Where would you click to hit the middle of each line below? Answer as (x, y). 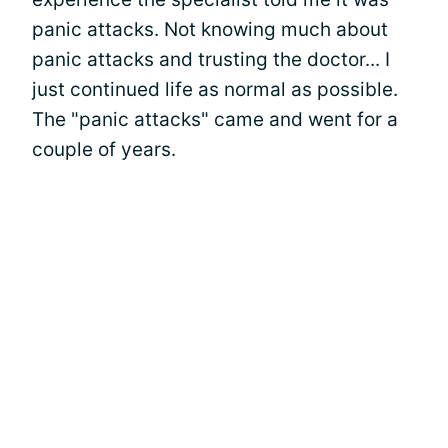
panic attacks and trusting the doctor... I (211, 59)
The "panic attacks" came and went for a (215, 119)
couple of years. (104, 149)
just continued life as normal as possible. (215, 89)
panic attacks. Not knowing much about (210, 29)
